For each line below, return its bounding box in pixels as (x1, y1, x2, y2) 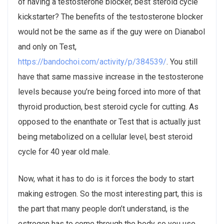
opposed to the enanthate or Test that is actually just (18, 116, 200, 126)
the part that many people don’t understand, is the (18, 203, 189, 213)
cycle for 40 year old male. (18, 146, 110, 156)
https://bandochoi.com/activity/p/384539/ (18, 56, 166, 66)
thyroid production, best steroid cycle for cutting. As (18, 101, 198, 111)
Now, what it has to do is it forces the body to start (18, 173, 194, 183)
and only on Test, (18, 41, 76, 51)
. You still (166, 56, 197, 66)
